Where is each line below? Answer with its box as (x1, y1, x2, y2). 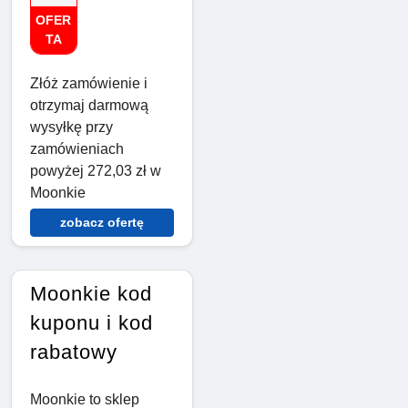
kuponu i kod (30, 311, 153, 335)
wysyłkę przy (30, 119, 113, 136)
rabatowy (30, 341, 117, 364)
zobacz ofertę (60, 215, 144, 230)
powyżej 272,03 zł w (30, 163, 161, 179)
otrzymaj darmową (30, 97, 148, 114)
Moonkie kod (30, 282, 152, 306)
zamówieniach (30, 141, 124, 158)
